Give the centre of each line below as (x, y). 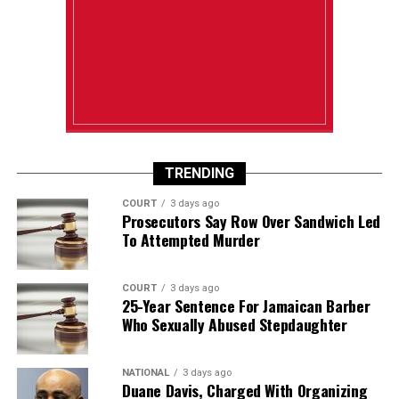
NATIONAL (145, 372)
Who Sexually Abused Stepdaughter (234, 324)
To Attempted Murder (191, 239)
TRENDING (199, 173)
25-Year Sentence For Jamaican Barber (246, 305)
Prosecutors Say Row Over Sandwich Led (251, 220)
